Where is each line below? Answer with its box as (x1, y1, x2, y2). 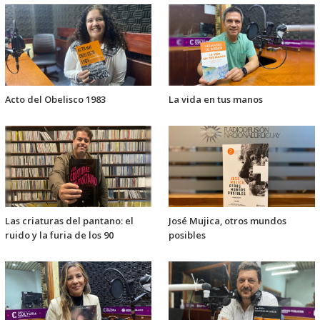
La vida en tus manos (169, 92, 263, 106)
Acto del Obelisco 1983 (5, 92, 106, 106)
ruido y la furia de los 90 (5, 228, 114, 241)
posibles (169, 228, 206, 241)
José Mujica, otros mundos (169, 214, 286, 227)
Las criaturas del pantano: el (5, 214, 134, 227)
